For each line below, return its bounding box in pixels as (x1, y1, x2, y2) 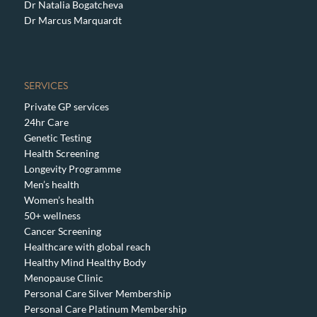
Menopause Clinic (23, 272, 103, 284)
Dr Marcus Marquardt (23, 13, 122, 26)
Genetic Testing (23, 132, 91, 144)
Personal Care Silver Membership (23, 287, 171, 300)
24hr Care (23, 116, 69, 129)
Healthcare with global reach (23, 241, 151, 253)
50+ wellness (23, 209, 81, 222)
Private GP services (23, 100, 109, 113)
